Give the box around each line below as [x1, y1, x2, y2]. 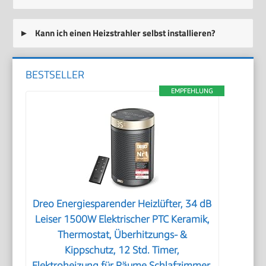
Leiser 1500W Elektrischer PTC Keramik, [34, 213, 210, 225]
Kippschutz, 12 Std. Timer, [65, 243, 180, 256]
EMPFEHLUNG [170, 86, 213, 94]
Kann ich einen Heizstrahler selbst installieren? [33, 26, 216, 40]
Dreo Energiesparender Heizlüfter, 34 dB [33, 197, 212, 210]
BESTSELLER [26, 66, 85, 83]
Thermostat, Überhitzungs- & [57, 228, 187, 240]
